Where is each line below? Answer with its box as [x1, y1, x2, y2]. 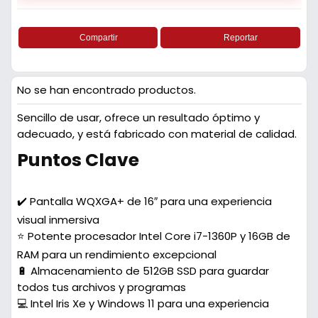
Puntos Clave [16, 148, 139, 172]
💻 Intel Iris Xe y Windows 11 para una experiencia [16, 296, 269, 311]
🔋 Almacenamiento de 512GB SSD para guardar [16, 263, 269, 278]
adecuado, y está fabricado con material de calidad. [16, 126, 297, 141]
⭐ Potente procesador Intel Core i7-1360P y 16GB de [16, 229, 290, 243]
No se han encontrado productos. [16, 82, 196, 97]
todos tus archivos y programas [16, 280, 186, 295]
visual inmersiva [16, 212, 99, 227]
